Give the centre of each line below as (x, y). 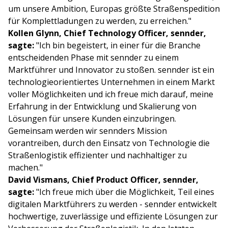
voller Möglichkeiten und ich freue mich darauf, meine (111, 94)
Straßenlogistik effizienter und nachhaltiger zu (97, 155)
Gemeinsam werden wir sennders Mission (88, 131)
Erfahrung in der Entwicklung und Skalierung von (102, 107)
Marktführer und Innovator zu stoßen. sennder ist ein (111, 70)
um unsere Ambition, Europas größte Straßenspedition (114, 9)
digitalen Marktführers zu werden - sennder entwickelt (112, 204)
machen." (26, 168)
